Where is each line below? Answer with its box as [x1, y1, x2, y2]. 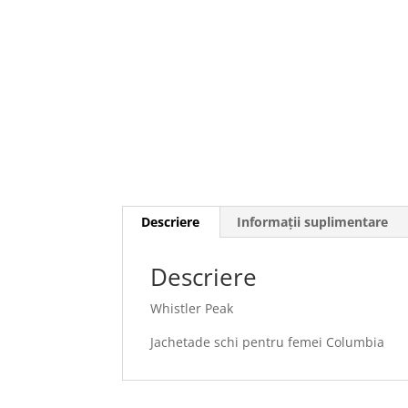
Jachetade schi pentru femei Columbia [150, 333, 385, 351]
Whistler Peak [150, 300, 234, 317]
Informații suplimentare [237, 213, 389, 230]
